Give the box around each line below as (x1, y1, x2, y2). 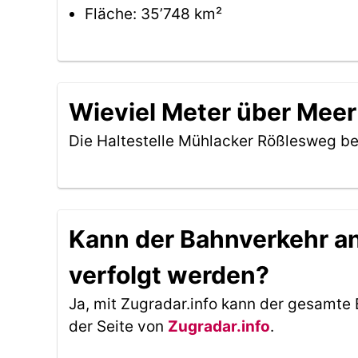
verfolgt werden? (69, 261, 269, 289)
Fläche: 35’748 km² (85, 5, 222, 23)
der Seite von (69, 317, 168, 336)
